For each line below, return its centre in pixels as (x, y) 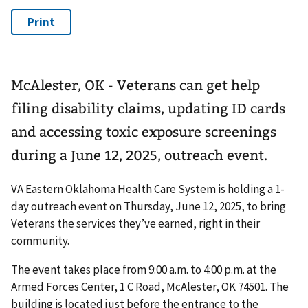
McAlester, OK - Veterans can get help (135, 86)
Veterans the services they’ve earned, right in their (135, 224)
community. (41, 241)
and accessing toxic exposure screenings (144, 132)
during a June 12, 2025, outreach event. (139, 156)
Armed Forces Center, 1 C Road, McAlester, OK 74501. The (150, 287)
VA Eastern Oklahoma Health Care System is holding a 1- (148, 189)
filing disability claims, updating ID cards (148, 109)
